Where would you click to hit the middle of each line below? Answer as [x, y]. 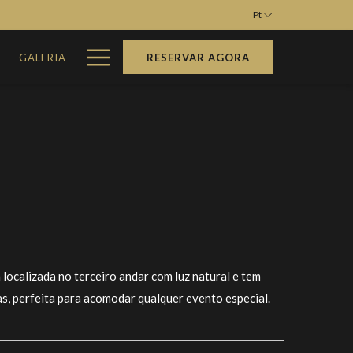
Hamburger [146, 53]
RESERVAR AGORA [198, 58]
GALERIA [42, 57]
